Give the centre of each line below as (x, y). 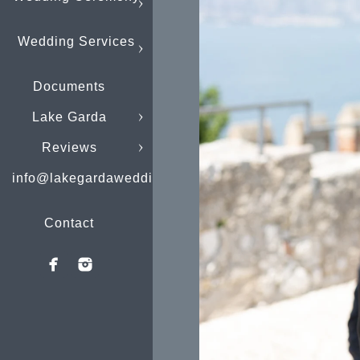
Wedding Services (76, 41)
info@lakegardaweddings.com (109, 178)
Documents (69, 86)
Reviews (69, 147)
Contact (69, 223)
